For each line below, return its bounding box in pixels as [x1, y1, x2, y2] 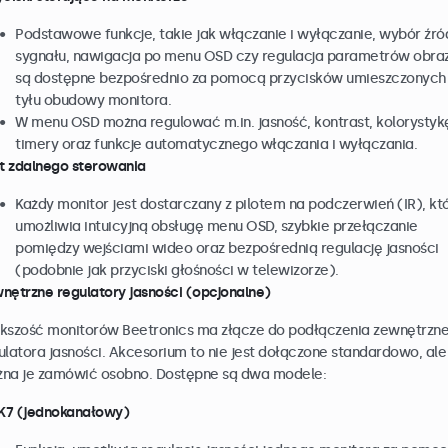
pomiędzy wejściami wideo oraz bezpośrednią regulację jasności [15, 240, 439, 257]
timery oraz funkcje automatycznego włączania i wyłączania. [15, 136, 417, 153]
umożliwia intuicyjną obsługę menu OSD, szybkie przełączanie [15, 218, 418, 235]
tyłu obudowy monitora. [15, 92, 171, 109]
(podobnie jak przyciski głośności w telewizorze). [15, 262, 339, 279]
